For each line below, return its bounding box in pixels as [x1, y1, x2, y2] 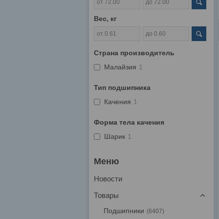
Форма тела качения [94, 118, 164, 127]
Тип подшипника [94, 84, 151, 92]
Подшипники [104, 207, 144, 215]
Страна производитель [94, 49, 175, 57]
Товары [94, 191, 119, 200]
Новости [94, 175, 122, 183]
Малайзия [104, 63, 136, 71]
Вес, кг [94, 15, 117, 23]
